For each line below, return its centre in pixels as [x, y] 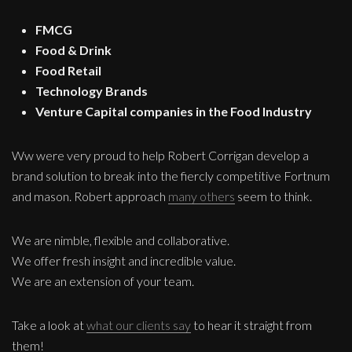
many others [202, 196]
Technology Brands [92, 90]
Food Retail [68, 70]
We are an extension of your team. [103, 280]
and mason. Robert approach [90, 196]
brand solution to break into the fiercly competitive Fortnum [171, 175]
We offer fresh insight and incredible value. [124, 260]
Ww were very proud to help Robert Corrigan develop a [160, 155]
